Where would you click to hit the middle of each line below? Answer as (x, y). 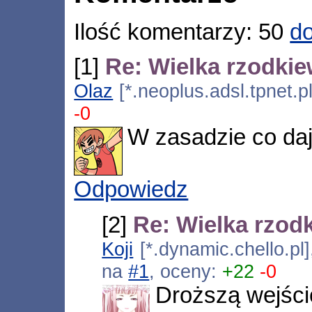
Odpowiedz (131, 190)
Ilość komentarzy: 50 (182, 32)
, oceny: (186, 271)
